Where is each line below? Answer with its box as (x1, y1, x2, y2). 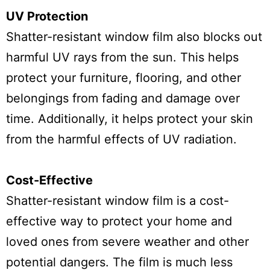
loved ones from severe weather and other (6, 234, 249, 249)
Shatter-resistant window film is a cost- (6, 193, 229, 208)
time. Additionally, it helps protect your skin (6, 111, 253, 126)
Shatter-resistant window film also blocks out (6, 30, 262, 44)
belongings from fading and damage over (6, 91, 240, 105)
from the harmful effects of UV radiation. (6, 132, 237, 146)
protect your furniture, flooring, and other (6, 71, 241, 85)
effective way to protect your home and (6, 214, 232, 228)
